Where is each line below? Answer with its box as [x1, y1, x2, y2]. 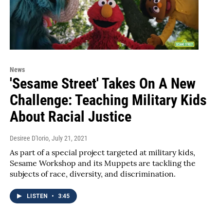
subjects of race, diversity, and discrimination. [10, 169, 176, 179]
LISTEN [27, 193, 49, 200]
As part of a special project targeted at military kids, [10, 147, 195, 158]
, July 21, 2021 [49, 134, 88, 143]
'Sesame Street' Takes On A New [10, 75, 196, 92]
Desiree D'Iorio [10, 134, 49, 143]
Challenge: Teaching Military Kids [10, 91, 207, 109]
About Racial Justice [10, 108, 131, 126]
